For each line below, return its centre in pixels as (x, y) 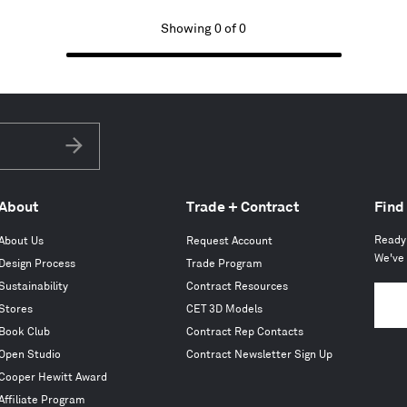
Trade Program (224, 264)
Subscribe (102, 163)
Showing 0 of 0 (203, 29)
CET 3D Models (224, 309)
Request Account (229, 241)
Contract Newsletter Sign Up (259, 355)
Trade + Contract (243, 208)
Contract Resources (237, 287)
